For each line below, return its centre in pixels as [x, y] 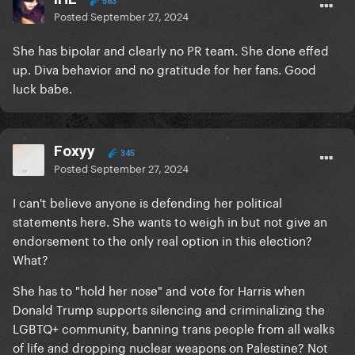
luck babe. [44, 88]
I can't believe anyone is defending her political [147, 202]
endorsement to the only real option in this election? [162, 240]
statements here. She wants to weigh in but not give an [170, 221]
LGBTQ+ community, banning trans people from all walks [174, 328]
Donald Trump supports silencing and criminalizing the [169, 309]
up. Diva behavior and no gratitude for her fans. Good [164, 69]
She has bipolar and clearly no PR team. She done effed [171, 50]
